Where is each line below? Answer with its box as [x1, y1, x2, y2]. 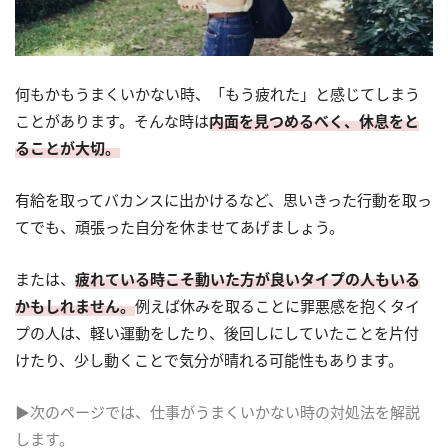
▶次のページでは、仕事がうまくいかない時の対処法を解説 [15, 401, 420, 422]
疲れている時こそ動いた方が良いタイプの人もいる [75, 268, 420, 289]
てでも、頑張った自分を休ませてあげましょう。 [15, 216, 344, 237]
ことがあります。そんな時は [15, 110, 209, 131]
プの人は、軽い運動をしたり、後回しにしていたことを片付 [15, 322, 419, 343]
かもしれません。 [15, 295, 135, 316]
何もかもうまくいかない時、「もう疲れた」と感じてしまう [15, 83, 420, 104]
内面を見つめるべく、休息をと [209, 110, 419, 131]
